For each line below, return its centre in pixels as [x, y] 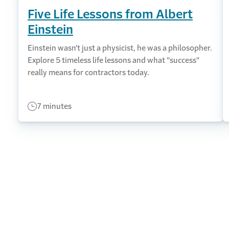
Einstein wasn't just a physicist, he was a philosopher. [120, 48]
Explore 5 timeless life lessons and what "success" [113, 60]
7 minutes [54, 106]
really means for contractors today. [88, 72]
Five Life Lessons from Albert [110, 14]
